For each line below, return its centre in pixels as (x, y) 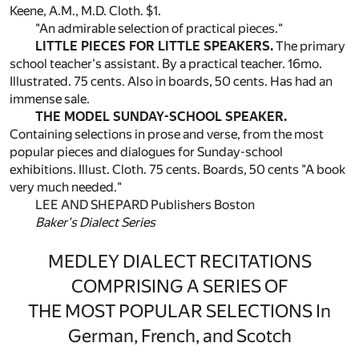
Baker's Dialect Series (95, 222)
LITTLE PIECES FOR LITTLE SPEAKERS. (154, 46)
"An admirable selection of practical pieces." (159, 28)
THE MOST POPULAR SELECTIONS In (179, 311)
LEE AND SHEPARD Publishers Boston (145, 205)
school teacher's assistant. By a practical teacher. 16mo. (166, 64)
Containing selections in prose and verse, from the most (167, 134)
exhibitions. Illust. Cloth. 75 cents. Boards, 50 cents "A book (177, 169)
